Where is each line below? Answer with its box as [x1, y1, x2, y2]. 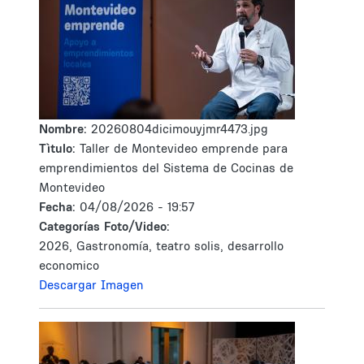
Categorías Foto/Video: [39, 219, 170, 234]
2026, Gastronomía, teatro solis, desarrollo [39, 238, 284, 253]
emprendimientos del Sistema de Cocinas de [39, 160, 293, 175]
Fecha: [39, 199, 80, 214]
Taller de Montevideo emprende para [80, 141, 288, 156]
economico [39, 258, 99, 273]
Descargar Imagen [39, 277, 144, 292]
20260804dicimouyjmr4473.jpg [91, 121, 268, 136]
